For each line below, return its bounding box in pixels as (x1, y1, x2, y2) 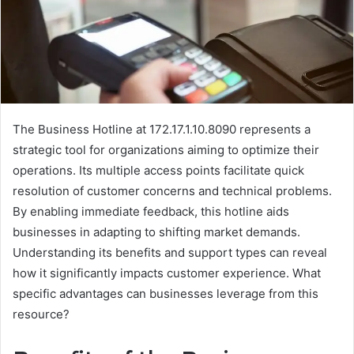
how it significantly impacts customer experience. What (13, 265, 321, 281)
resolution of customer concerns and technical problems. (13, 183, 332, 199)
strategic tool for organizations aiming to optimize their (13, 142, 319, 158)
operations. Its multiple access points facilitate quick (13, 163, 304, 179)
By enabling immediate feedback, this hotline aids (13, 204, 289, 220)
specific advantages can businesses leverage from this (13, 286, 318, 302)
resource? (13, 307, 70, 322)
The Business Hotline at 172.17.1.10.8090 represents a (13, 122, 311, 137)
